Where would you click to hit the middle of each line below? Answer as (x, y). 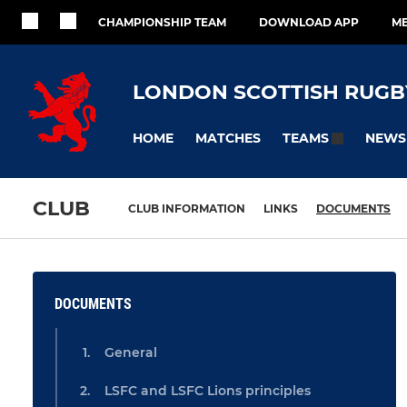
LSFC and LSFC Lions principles (208, 391)
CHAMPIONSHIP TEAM (162, 22)
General (131, 353)
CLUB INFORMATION (187, 209)
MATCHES (228, 138)
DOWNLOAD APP (309, 22)
